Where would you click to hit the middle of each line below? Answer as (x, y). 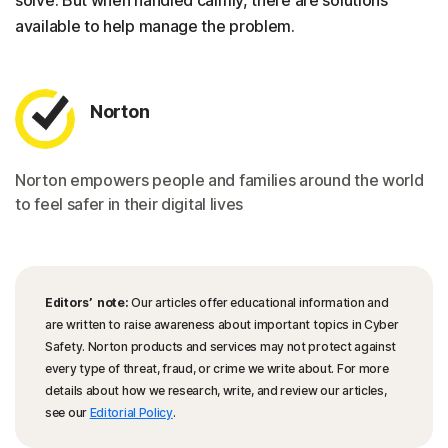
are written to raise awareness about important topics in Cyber (222, 325)
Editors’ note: (87, 303)
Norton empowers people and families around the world (219, 180)
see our (67, 413)
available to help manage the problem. (155, 26)
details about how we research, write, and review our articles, (216, 391)
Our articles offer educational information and (258, 303)
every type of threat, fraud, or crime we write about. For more (217, 369)
